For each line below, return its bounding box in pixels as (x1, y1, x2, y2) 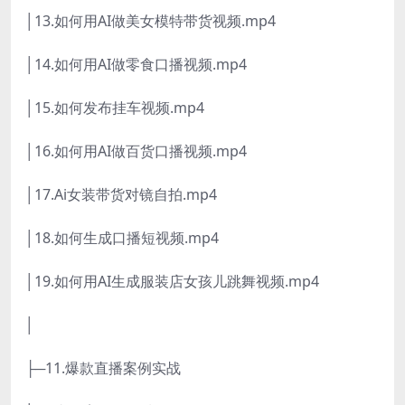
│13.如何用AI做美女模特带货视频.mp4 (25, 11, 276, 32)
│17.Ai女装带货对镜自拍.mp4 (25, 184, 217, 205)
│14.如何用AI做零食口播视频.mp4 (25, 54, 247, 75)
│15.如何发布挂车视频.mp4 (25, 98, 204, 118)
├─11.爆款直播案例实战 (25, 358, 181, 379)
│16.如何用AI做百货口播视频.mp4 (25, 141, 247, 162)
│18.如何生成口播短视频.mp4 (25, 228, 219, 249)
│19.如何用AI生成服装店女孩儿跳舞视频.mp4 (25, 271, 319, 292)
